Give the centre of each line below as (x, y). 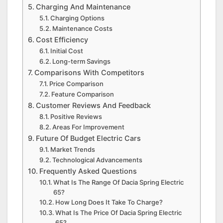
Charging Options (78, 18)
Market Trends (73, 149)
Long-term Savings (82, 61)
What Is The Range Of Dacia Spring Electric (119, 182)
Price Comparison (77, 83)
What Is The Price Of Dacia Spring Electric (119, 212)
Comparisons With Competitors (89, 72)
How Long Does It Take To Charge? (109, 202)
